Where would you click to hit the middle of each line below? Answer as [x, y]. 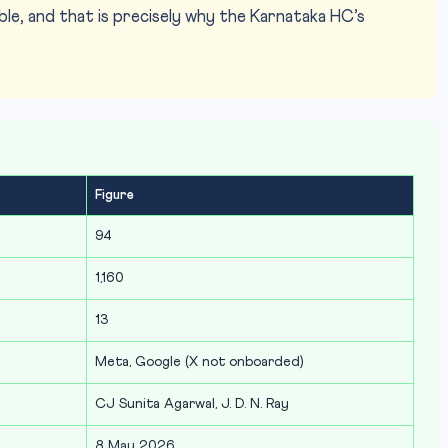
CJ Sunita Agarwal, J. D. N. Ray [192, 404]
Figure [114, 195]
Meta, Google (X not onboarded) [199, 362]
